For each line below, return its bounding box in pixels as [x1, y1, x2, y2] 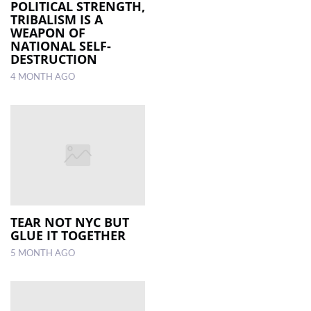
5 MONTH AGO [10, 249, 75, 258]
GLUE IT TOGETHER [10, 227, 126, 244]
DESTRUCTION [10, 50, 97, 67]
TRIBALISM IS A [10, 10, 103, 28]
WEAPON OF [10, 24, 85, 41]
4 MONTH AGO [10, 72, 75, 81]
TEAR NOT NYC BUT [10, 214, 129, 231]
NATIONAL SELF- [10, 37, 111, 54]
